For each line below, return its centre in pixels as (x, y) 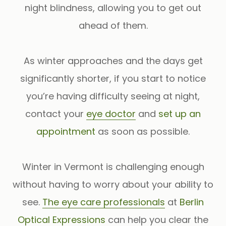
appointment (66, 131)
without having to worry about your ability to (113, 184)
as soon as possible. (143, 131)
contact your (56, 114)
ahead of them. (113, 25)
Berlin (192, 202)
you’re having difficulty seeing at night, (113, 96)
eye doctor (111, 114)
